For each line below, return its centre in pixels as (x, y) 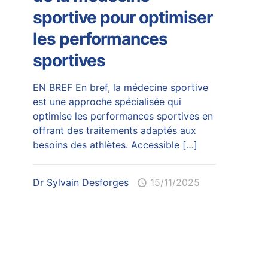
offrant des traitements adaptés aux (114, 130)
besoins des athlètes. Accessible (106, 145)
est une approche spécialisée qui (107, 102)
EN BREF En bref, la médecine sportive (120, 87)
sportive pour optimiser (122, 17)
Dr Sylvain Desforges (80, 182)
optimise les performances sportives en (123, 116)
